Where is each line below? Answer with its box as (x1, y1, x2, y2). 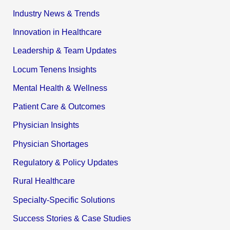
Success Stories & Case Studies (13, 213, 131, 223)
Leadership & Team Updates (13, 46, 117, 55)
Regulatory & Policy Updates (13, 158, 119, 167)
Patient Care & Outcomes (13, 102, 106, 111)
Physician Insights (13, 120, 80, 130)
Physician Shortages (13, 139, 89, 148)
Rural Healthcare (13, 176, 75, 186)
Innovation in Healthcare (13, 27, 102, 36)
